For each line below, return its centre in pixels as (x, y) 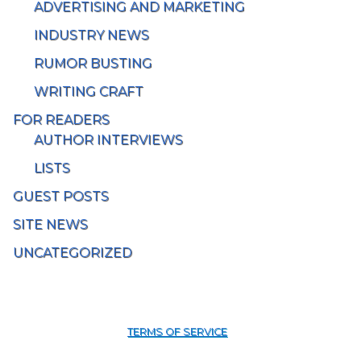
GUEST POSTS (61, 197)
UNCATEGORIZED (73, 253)
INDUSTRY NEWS (91, 35)
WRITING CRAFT (88, 92)
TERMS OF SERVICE (177, 332)
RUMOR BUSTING (93, 64)
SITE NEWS (50, 225)
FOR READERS (61, 120)
